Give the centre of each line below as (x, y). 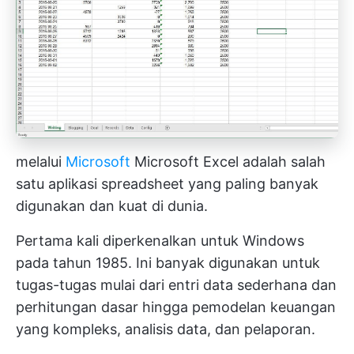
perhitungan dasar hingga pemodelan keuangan (176, 307)
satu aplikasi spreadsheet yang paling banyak (167, 184)
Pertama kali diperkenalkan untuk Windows (160, 241)
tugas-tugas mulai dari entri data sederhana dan (176, 285)
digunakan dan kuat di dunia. (112, 206)
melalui (41, 162)
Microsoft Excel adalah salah (228, 162)
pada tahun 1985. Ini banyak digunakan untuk (168, 263)
